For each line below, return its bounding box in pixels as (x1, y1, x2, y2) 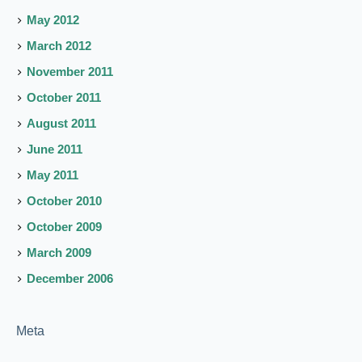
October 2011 (27, 90, 102, 105)
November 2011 (27, 65, 114, 79)
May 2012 (27, 13, 80, 27)
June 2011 (27, 142, 83, 157)
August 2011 (27, 116, 97, 131)
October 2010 (27, 194, 103, 208)
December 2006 (27, 271, 114, 286)
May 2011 (27, 168, 79, 183)
